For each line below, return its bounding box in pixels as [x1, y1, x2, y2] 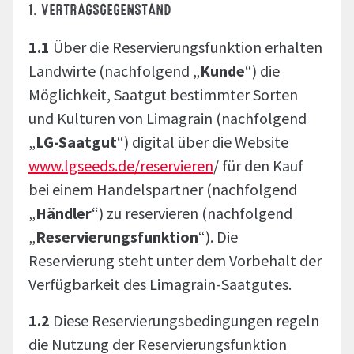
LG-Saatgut [36, 132, 117, 152]
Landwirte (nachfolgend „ [28, 61, 200, 81]
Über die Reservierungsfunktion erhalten [53, 37, 322, 57]
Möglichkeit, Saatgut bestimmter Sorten [28, 85, 298, 104]
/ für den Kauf [213, 156, 303, 175]
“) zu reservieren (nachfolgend [92, 203, 292, 223]
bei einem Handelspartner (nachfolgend [28, 179, 297, 199]
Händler [36, 203, 92, 223]
